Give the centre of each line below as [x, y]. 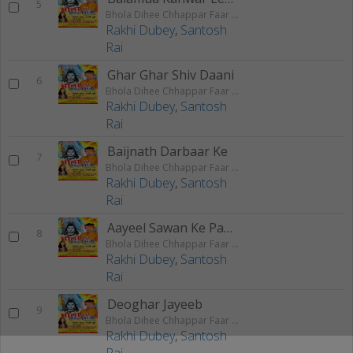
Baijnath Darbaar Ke [167, 151]
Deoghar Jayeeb [155, 304]
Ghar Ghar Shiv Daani [171, 74]
